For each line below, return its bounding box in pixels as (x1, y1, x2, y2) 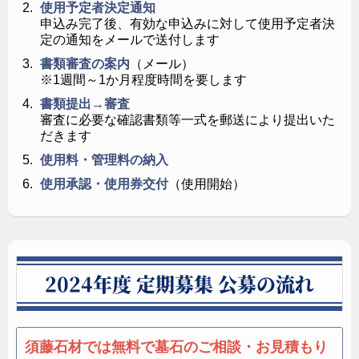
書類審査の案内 (40, 56, 130, 71)
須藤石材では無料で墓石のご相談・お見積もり (25, 338, 328, 355)
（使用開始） (168, 176, 245, 191)
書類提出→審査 (40, 96, 130, 111)
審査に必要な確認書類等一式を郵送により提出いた (40, 112, 335, 127)
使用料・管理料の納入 (40, 152, 168, 167)
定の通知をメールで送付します (40, 32, 220, 46)
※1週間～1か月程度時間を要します (40, 72, 247, 87)
